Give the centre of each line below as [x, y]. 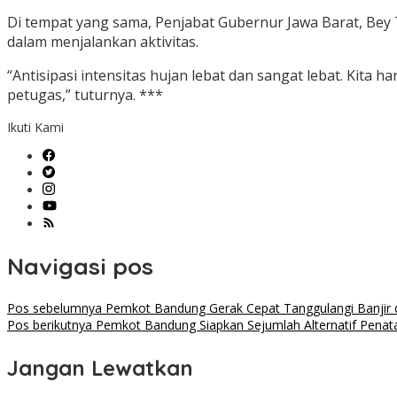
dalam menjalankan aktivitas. [103, 42]
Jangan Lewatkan [100, 368]
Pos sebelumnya [54, 308]
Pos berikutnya [50, 325]
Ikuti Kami [35, 128]
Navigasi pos [80, 266]
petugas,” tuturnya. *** [85, 95]
